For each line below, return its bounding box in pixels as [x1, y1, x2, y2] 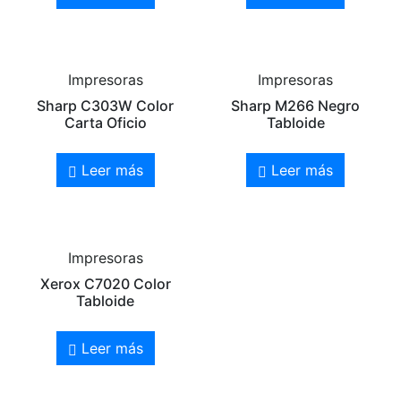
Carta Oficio [64, 114, 147, 132]
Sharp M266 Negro [231, 97, 361, 115]
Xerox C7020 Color [39, 275, 171, 294]
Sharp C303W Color [37, 97, 175, 115]
